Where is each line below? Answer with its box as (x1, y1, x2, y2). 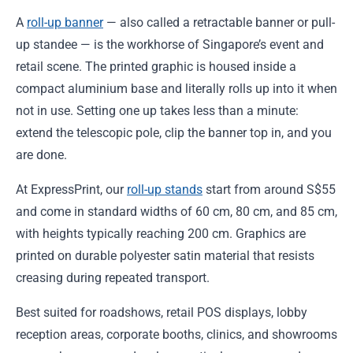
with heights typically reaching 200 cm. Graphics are (16, 226, 306, 242)
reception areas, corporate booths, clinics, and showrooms (16, 327, 337, 343)
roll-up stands (127, 182, 203, 198)
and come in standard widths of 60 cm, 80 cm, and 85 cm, (16, 204, 337, 220)
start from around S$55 (203, 182, 336, 198)
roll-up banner (27, 15, 103, 31)
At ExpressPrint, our (16, 182, 127, 198)
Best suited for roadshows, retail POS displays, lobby (16, 305, 307, 321)
